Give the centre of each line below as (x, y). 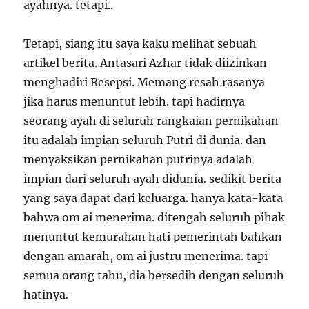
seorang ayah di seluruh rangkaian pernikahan (151, 121)
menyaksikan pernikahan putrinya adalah (138, 159)
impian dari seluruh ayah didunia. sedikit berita (153, 179)
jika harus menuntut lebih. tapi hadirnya (134, 101)
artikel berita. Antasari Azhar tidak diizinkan (146, 63)
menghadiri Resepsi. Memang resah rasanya (144, 82)
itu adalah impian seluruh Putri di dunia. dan (145, 140)
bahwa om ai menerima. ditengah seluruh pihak (154, 217)
